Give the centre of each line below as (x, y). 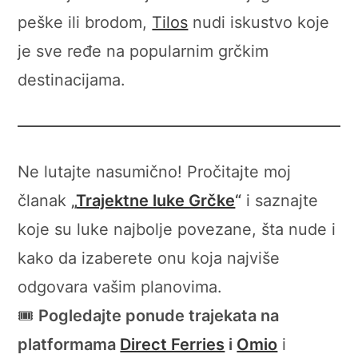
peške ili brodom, (85, 22)
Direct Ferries (173, 344)
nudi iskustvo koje (259, 22)
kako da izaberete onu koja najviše (149, 258)
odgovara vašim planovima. (120, 286)
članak (45, 200)
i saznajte (280, 200)
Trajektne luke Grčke (156, 200)
